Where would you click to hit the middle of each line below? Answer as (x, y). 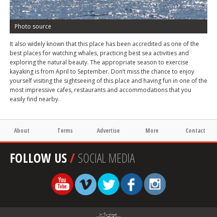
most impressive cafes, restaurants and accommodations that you (101, 90)
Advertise (108, 131)
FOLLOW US (38, 158)
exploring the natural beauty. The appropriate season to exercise (99, 62)
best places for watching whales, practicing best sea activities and (99, 53)
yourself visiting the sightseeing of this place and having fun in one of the (108, 81)
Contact (195, 131)
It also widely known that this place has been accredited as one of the (104, 44)
